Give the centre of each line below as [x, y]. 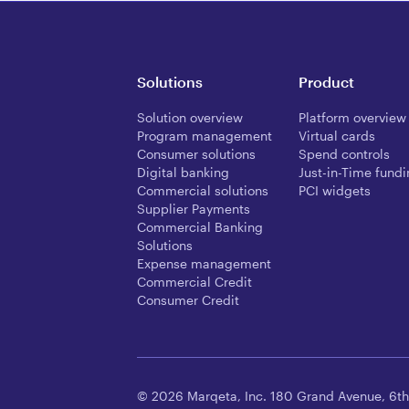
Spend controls [344, 154]
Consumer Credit [188, 300]
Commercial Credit [194, 282]
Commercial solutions [203, 191]
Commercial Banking [200, 227]
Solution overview [190, 118]
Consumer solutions [196, 154]
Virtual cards [336, 136]
